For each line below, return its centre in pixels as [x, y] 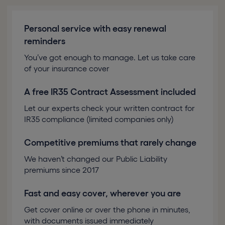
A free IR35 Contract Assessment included [110, 92]
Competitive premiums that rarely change [110, 143]
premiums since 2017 [62, 170]
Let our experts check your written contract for [109, 108]
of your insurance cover [67, 69]
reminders [45, 41]
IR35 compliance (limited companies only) [99, 119]
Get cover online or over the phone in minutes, [107, 210]
